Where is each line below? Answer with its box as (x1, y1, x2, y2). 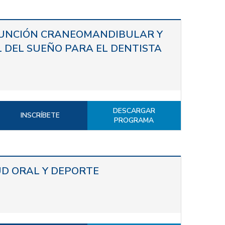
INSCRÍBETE (21, 110, 60, 120)
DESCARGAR (113, 105, 155, 116)
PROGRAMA (114, 115, 154, 125)
